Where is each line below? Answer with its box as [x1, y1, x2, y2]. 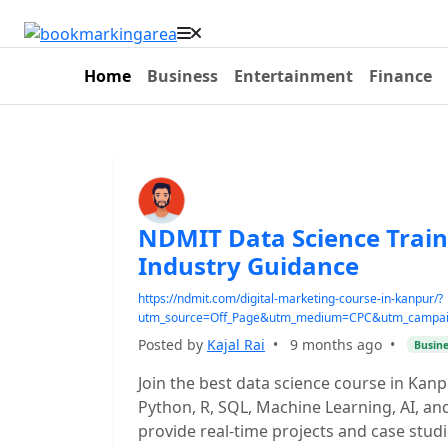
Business [147, 65, 218, 87]
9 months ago [290, 335, 382, 354]
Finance [369, 65, 432, 87]
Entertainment [234, 65, 353, 87]
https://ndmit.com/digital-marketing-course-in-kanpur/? [138, 290, 443, 307]
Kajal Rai [207, 335, 265, 354]
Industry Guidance [138, 249, 359, 282]
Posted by [138, 335, 207, 354]
